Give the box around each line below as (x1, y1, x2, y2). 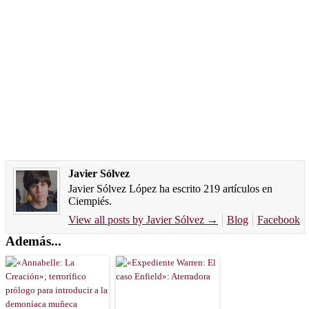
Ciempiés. (68, 195, 112, 207)
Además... (6, 233, 61, 248)
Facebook (257, 213, 300, 226)
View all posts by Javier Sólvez (68, 213, 207, 226)
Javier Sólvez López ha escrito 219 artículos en (68, 182, 272, 195)
